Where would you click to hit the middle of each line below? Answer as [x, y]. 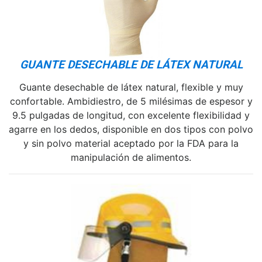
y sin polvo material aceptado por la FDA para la [131, 143]
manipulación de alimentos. [131, 157]
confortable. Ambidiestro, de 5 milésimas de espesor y [131, 101]
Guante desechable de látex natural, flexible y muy [131, 87]
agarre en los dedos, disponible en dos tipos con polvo [131, 129]
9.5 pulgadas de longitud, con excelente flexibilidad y [131, 115]
